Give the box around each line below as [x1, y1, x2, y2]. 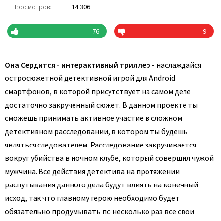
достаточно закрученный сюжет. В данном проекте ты [5, 100, 198, 110]
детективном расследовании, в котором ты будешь [5, 126, 188, 136]
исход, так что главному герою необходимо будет [5, 193, 180, 203]
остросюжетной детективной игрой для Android [5, 73, 175, 83]
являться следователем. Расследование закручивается [5, 140, 196, 149]
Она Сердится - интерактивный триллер [5, 60, 150, 70]
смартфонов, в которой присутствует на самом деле [5, 86, 191, 96]
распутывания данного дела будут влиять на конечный [5, 180, 198, 189]
